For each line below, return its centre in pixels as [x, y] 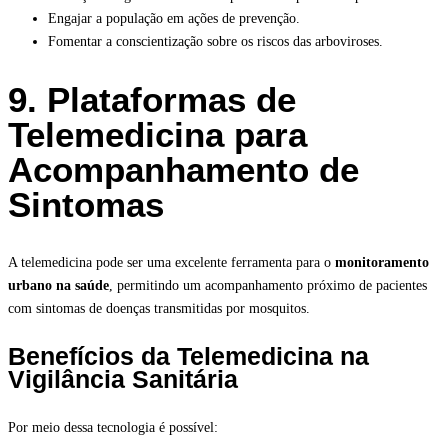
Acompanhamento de [183, 170]
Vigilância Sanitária [123, 379]
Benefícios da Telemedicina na [188, 356]
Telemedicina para [157, 135]
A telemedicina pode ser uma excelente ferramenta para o [171, 263]
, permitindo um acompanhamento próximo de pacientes [268, 286]
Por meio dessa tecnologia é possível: [113, 428]
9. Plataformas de [152, 100]
